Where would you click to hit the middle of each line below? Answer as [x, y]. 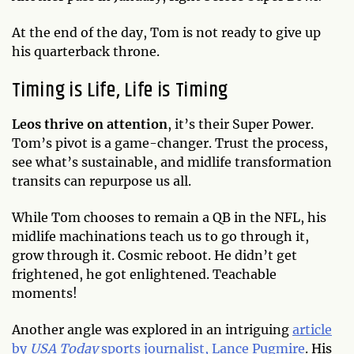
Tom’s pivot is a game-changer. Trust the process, [170, 143]
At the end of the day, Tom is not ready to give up [166, 32]
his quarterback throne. [86, 51]
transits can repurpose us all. [102, 181]
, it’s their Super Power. [241, 124]
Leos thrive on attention [90, 124]
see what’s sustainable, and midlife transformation [172, 162]
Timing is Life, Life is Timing [120, 90]
